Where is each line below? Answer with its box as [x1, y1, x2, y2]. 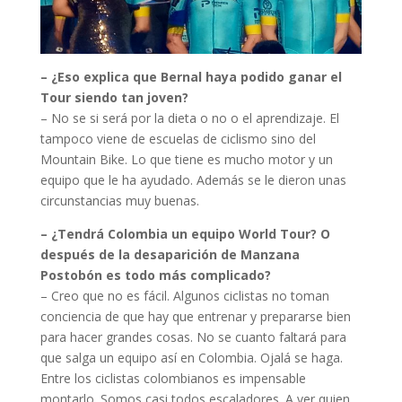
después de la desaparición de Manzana [39, 246, 300, 264]
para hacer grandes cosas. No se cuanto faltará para [39, 328, 346, 346]
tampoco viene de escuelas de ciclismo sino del [39, 130, 316, 148]
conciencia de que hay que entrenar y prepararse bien [39, 308, 351, 326]
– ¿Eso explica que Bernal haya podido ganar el [39, 68, 342, 86]
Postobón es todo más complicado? [39, 267, 271, 284]
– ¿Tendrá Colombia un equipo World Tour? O [39, 225, 330, 243]
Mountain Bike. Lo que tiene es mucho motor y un [39, 151, 333, 169]
